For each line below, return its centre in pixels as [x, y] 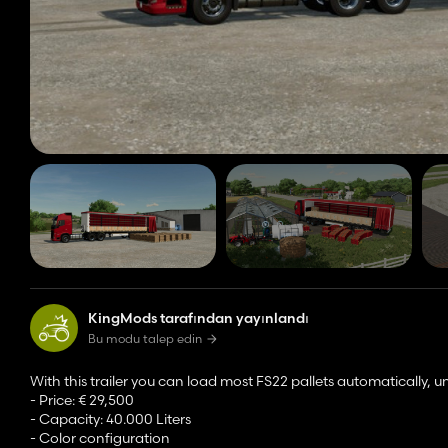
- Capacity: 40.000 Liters [110, 419]
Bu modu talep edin [145, 339]
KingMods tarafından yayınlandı [198, 318]
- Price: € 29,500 [82, 400]
